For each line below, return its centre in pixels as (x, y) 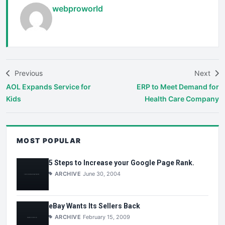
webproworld (78, 8)
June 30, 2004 (102, 174)
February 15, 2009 (107, 217)
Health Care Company (182, 98)
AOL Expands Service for (48, 86)
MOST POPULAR (49, 140)
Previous (28, 73)
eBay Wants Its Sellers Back (94, 206)
